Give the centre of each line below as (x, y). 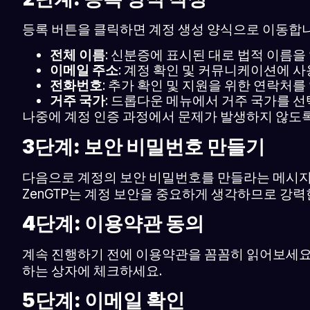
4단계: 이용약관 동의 (113, 223)
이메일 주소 (84, 71)
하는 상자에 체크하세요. (92, 271)
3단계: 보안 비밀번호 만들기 (144, 146)
